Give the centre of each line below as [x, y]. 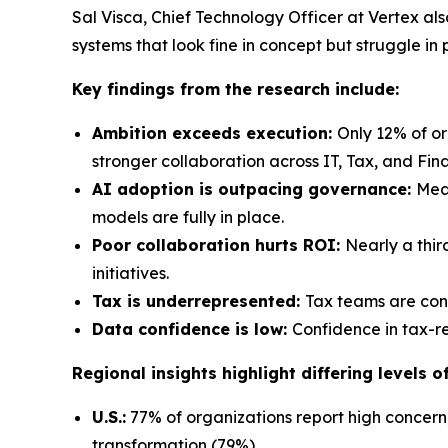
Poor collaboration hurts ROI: [218, 244]
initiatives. [130, 272]
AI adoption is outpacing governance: [254, 188]
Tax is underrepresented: [198, 300]
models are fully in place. [188, 216]
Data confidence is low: [192, 328]
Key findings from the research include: [235, 88]
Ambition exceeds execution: [214, 132]
